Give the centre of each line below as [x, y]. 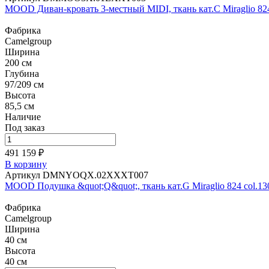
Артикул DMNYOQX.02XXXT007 [77, 175]
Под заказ [25, 128]
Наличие [23, 117]
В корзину [26, 164]
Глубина [22, 74]
